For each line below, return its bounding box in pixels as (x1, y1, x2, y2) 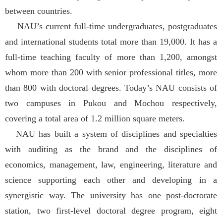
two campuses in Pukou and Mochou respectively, (5, 98, 217, 109)
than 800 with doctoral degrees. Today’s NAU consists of (5, 83, 217, 93)
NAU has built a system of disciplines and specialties (5, 129, 217, 139)
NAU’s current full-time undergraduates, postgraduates (5, 21, 217, 32)
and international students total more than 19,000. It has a (5, 37, 217, 47)
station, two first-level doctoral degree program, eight (5, 206, 217, 216)
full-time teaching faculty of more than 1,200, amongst (5, 52, 217, 62)
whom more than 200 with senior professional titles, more (5, 67, 217, 78)
